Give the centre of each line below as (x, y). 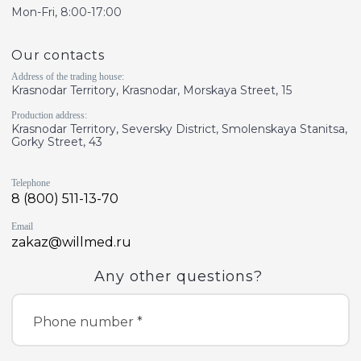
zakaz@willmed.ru (71, 242)
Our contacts (58, 55)
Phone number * (88, 322)
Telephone (31, 183)
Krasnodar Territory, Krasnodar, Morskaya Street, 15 (151, 90)
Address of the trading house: (68, 77)
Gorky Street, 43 (57, 142)
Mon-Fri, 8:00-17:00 (66, 12)
